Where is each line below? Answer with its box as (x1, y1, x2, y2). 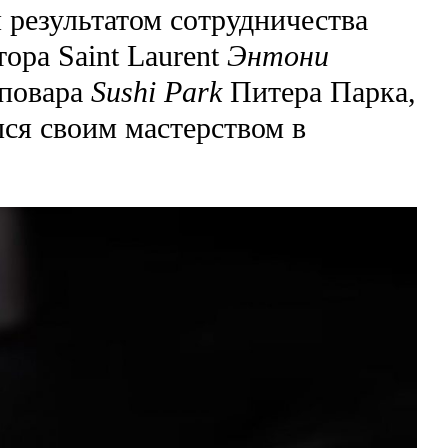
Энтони (226, 38, 329, 72)
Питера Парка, (221, 74, 416, 108)
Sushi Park (90, 74, 222, 108)
